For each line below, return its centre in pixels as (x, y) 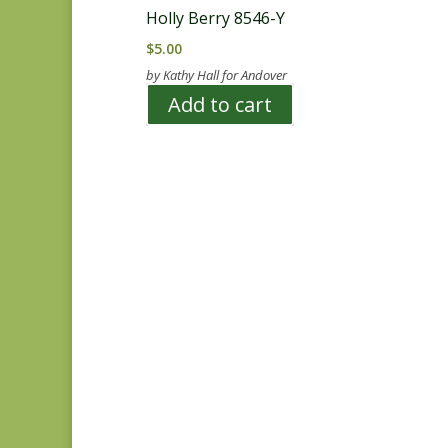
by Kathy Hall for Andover (216, 75)
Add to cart (220, 105)
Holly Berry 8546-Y (215, 18)
